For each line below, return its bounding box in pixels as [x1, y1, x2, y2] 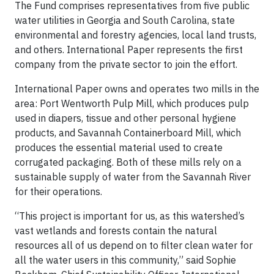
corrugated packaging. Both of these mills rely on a [15, 155, 242, 168]
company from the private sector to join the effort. [15, 57, 237, 70]
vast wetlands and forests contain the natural [15, 224, 217, 237]
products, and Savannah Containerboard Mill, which [15, 126, 241, 139]
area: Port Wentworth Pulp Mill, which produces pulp [15, 97, 249, 109]
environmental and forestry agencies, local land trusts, [15, 28, 256, 41]
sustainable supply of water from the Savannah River [15, 170, 251, 183]
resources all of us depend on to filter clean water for [15, 239, 253, 251]
